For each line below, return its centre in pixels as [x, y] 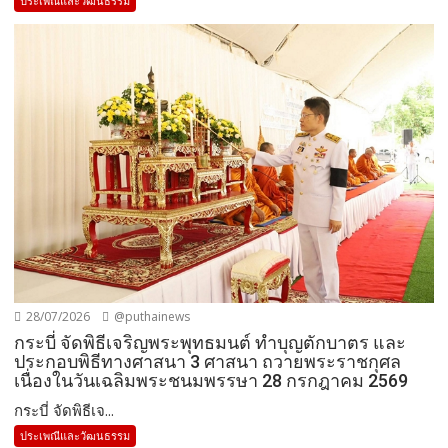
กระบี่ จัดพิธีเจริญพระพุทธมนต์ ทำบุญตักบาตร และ [210, 343]
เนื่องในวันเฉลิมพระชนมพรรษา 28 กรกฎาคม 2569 [211, 381]
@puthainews [151, 317]
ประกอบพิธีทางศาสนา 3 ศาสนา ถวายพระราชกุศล [208, 362]
